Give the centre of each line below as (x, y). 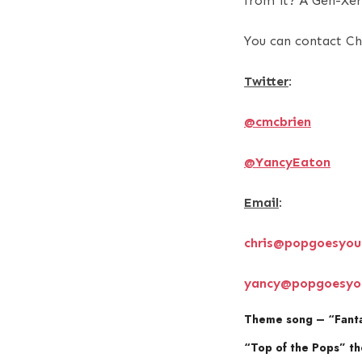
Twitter (266, 81)
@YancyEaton (287, 162)
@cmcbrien (278, 121)
